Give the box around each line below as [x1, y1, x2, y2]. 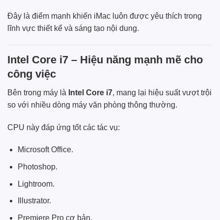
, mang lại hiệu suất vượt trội [112, 88, 212, 97]
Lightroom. [17, 179, 55, 188]
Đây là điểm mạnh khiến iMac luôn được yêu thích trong [7, 11, 202, 20]
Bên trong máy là [7, 88, 68, 97]
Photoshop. [17, 163, 57, 171]
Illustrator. [17, 196, 51, 205]
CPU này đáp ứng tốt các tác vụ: [7, 123, 120, 132]
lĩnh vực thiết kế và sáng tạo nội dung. [7, 24, 139, 32]
